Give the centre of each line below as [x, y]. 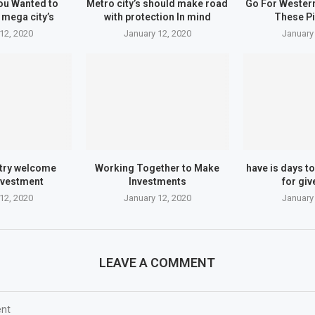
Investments [157, 181]
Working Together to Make [157, 168]
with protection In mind [157, 17]
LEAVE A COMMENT [157, 262]
